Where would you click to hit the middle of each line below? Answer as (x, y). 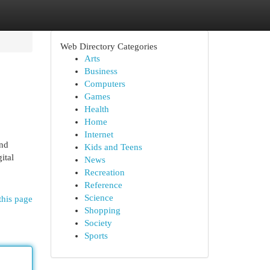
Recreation (104, 172)
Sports (96, 236)
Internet (99, 134)
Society (98, 223)
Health (96, 109)
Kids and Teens (113, 147)
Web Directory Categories (108, 46)
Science (99, 198)
